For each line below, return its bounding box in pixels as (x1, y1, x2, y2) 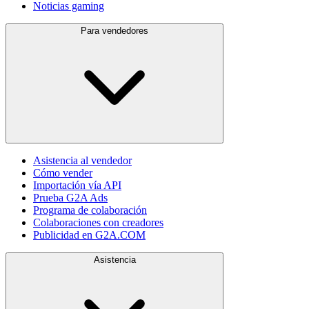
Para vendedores (81, 25, 148, 36)
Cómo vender (33, 166, 92, 179)
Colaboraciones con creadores (33, 216, 163, 228)
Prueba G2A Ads (33, 191, 108, 203)
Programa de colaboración (33, 203, 147, 216)
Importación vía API (33, 179, 121, 191)
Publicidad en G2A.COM (33, 228, 146, 241)
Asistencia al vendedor (33, 154, 132, 166)
